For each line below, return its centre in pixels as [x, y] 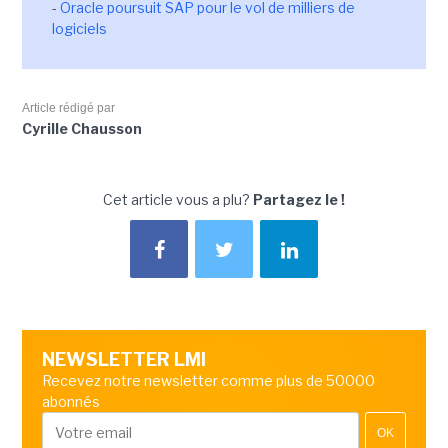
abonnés [70, 401]
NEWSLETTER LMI [123, 359]
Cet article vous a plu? [178, 199]
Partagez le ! [299, 199]
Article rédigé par [68, 108]
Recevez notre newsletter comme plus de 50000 [208, 380]
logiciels [79, 28]
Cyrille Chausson [81, 128]
